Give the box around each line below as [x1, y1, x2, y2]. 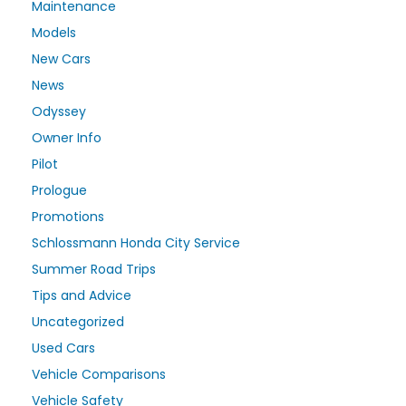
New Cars [32, 49, 91, 68]
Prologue [32, 180, 87, 199]
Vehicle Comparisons [32, 364, 166, 383]
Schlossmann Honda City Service [32, 233, 240, 252]
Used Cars [32, 338, 95, 357]
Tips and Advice [32, 285, 131, 304]
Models [32, 23, 76, 42]
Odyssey [32, 101, 86, 121]
